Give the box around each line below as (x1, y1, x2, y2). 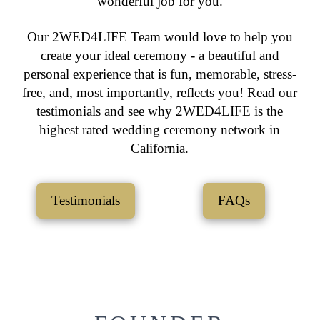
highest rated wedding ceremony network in (39, 122, 281, 138)
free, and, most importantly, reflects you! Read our (22, 85, 298, 101)
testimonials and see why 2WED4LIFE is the (36, 104, 284, 119)
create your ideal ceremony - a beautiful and (40, 48, 279, 64)
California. (131, 141, 189, 156)
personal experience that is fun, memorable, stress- (23, 66, 296, 82)
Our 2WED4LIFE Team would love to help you (26, 29, 293, 45)
